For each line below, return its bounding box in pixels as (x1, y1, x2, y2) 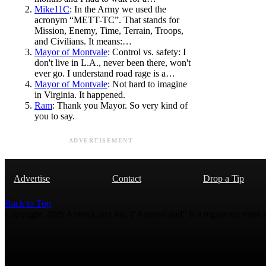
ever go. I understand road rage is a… (34, 68, 175, 78)
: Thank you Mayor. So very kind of (52, 100, 188, 110)
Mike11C (34, 4, 69, 14)
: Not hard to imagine (107, 79, 187, 89)
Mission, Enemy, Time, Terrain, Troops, (34, 26, 183, 36)
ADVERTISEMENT (68, 137, 134, 144)
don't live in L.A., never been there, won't (34, 58, 191, 68)
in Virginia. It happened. (34, 90, 125, 100)
